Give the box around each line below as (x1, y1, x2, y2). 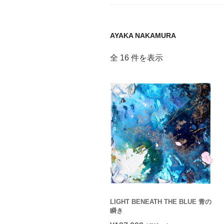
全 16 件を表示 (110, 53, 163, 62)
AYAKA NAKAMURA (110, 31, 176, 39)
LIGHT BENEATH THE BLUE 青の (110, 197, 211, 205)
